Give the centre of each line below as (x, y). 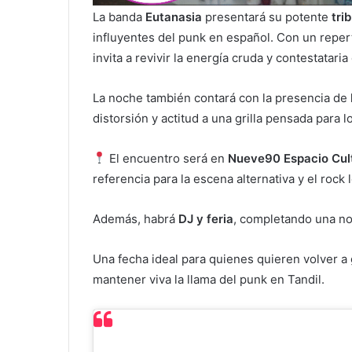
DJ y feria (206, 218)
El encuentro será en (167, 158)
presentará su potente (267, 16)
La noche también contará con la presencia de (222, 97)
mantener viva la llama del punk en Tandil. (209, 279)
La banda (119, 16)
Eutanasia (174, 16)
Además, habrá (136, 218)
